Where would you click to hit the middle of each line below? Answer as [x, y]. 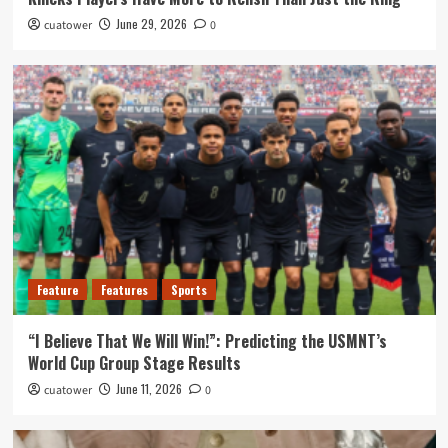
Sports [188, 289]
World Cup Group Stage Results [134, 362]
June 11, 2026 [148, 388]
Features [124, 289]
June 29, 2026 [151, 23]
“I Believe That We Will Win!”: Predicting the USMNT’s [207, 340]
